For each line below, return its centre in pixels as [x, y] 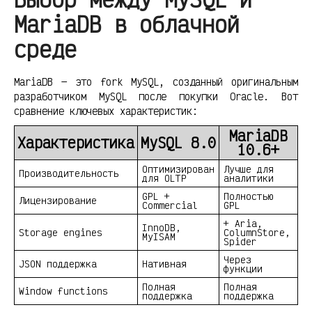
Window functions [63, 291]
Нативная [164, 264]
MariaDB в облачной [127, 24]
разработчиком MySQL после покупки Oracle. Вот [156, 97]
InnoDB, [162, 228]
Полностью [249, 196]
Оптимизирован [178, 169]
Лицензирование [58, 201]
